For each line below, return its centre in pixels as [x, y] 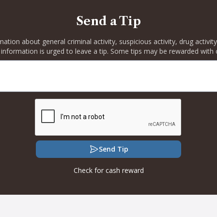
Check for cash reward [108, 170]
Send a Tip [108, 21]
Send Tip [113, 149]
